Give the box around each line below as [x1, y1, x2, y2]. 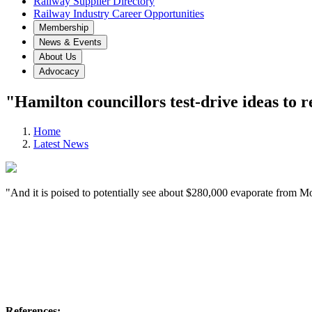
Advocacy [39, 66, 79, 77]
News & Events [39, 37, 102, 47]
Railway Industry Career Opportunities [33, 8, 204, 19]
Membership [39, 22, 88, 33]
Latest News [33, 137, 88, 150]
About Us [39, 52, 77, 62]
